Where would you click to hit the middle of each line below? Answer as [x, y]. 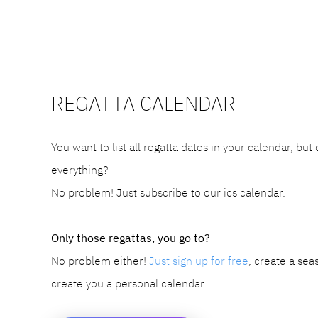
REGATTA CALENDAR [143, 103]
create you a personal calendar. [129, 283]
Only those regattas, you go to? [131, 237]
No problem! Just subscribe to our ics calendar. [168, 192]
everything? [79, 169]
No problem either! [100, 260]
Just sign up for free [199, 260]
